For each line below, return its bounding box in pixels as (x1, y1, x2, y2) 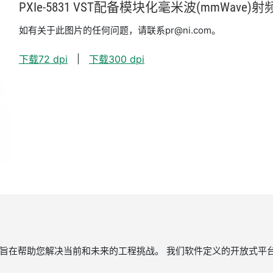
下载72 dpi (19, 52, 68, 65)
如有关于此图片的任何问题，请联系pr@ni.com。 (19, 24, 221, 36)
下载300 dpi (89, 52, 144, 65)
